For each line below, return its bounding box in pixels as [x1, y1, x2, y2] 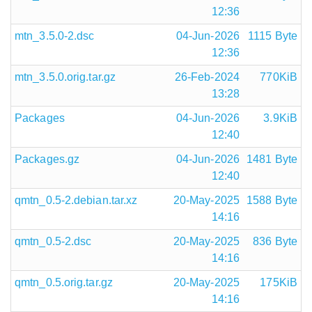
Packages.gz [15, 153, 80, 165]
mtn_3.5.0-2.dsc [15, 30, 95, 42]
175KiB [260, 276, 297, 288]
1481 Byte [247, 153, 297, 165]
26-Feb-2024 [174, 71, 240, 83]
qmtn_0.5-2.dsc [15, 235, 92, 247]
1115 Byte [248, 30, 297, 42]
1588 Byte [247, 194, 297, 206]
